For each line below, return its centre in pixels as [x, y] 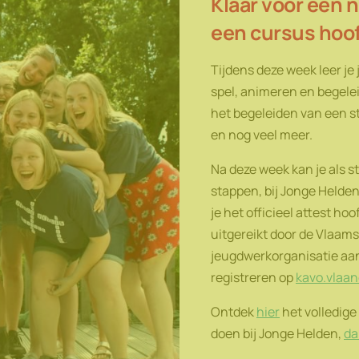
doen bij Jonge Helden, [277, 333]
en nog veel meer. [262, 135]
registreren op [253, 277]
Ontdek [234, 312]
